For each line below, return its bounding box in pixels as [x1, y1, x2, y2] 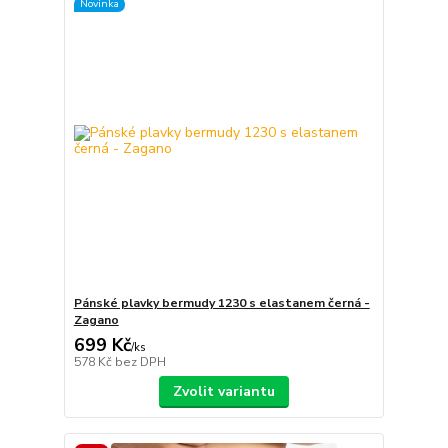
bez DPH [114, 354, 166, 371]
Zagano [73, 312, 119, 329]
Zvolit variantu [172, 382, 275, 402]
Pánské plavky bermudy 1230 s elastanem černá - [73, 295, 370, 312]
